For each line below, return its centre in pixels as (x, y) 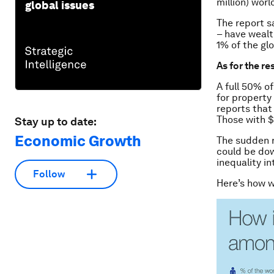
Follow (49, 174)
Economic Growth (78, 141)
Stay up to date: (56, 121)
